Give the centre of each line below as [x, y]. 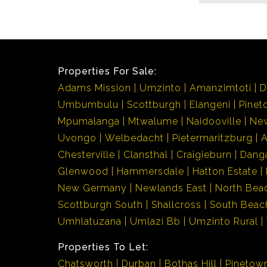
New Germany [92, 188]
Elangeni [210, 105]
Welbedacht [134, 138]
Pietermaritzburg [212, 138]
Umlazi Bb [155, 221]
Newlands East [171, 188]
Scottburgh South [100, 205]
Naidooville [214, 121]
